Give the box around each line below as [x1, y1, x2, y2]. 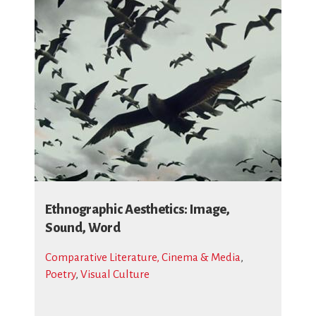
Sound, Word [45, 221, 121, 235]
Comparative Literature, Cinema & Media [45, 251, 241, 263]
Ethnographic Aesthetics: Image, [45, 202, 230, 217]
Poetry [45, 268, 75, 280]
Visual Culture [80, 268, 150, 280]
